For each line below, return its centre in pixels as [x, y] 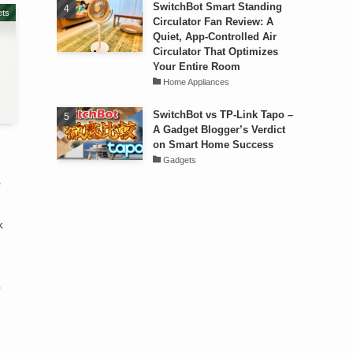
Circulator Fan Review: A [213, 21]
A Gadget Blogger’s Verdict [219, 129]
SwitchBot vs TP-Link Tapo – [223, 114]
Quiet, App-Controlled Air [214, 36]
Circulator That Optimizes [215, 51]
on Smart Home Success [213, 144]
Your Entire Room [196, 66]
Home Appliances [197, 82]
